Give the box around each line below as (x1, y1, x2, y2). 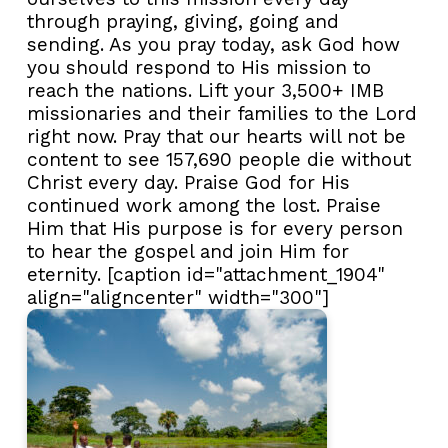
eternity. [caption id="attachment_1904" (27, 262, 385, 286)
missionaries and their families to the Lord (27, 101, 417, 125)
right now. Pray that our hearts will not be (27, 124, 406, 148)
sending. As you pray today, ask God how (27, 32, 400, 56)
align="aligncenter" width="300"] (27, 285, 329, 309)
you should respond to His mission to (27, 55, 371, 79)
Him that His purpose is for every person (27, 216, 403, 240)
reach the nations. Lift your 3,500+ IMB (27, 78, 384, 102)
